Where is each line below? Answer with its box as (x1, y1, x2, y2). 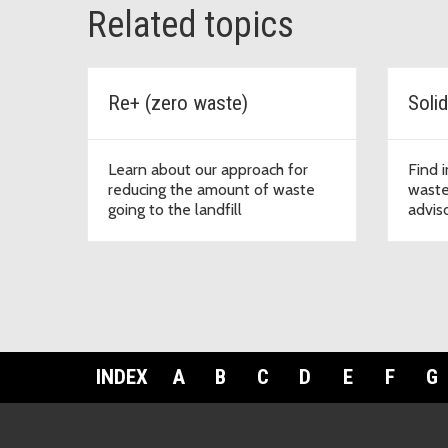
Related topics (87, 3, 294, 46)
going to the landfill (108, 199, 242, 219)
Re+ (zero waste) (108, 90, 248, 115)
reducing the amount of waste (108, 179, 315, 199)
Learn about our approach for (108, 159, 308, 179)
